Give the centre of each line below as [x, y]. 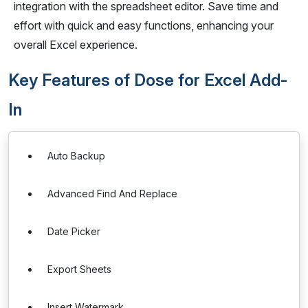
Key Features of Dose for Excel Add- [148, 80]
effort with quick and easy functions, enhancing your [144, 25]
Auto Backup [76, 156]
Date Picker [74, 231]
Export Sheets [79, 269]
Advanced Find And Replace [112, 194]
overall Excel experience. [76, 45]
